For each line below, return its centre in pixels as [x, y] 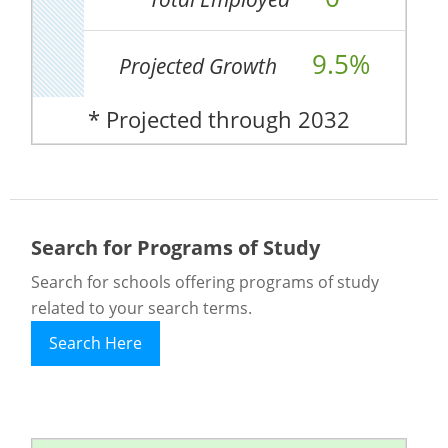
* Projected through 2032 [218, 120]
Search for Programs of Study [175, 248]
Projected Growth [200, 66]
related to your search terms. [141, 307]
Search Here [95, 342]
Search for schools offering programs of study [204, 281]
